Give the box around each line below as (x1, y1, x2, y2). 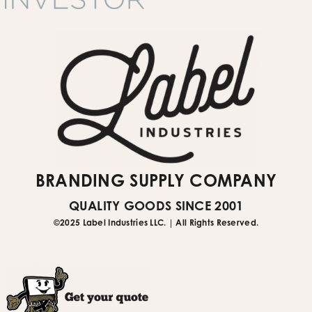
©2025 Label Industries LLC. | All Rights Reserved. (53, 217, 259, 228)
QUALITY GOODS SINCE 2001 (68, 197, 244, 213)
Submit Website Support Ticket (19, 18, 189, 34)
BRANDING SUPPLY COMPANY (35, 169, 277, 191)
